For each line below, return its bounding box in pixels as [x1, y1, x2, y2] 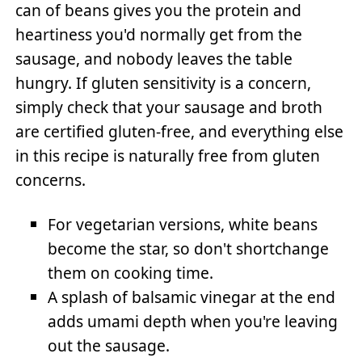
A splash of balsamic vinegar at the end [48, 286, 336, 309]
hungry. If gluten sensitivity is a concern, [15, 71, 312, 94]
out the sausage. [48, 335, 170, 357]
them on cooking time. [48, 262, 214, 284]
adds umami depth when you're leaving [48, 310, 339, 333]
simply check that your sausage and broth [15, 95, 323, 118]
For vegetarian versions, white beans [48, 213, 318, 236]
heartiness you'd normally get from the [15, 23, 303, 45]
